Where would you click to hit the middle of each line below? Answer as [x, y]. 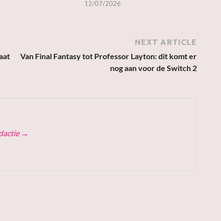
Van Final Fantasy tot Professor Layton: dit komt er [109, 56]
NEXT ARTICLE [166, 42]
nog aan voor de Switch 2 [153, 68]
